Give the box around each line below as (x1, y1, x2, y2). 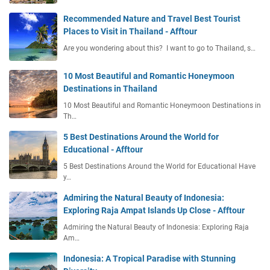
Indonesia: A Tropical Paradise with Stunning (63, 254, 236, 264)
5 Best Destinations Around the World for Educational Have (63, 162, 256, 171)
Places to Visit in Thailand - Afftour (63, 27, 197, 37)
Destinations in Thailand (63, 84, 157, 94)
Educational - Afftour (63, 145, 143, 155)
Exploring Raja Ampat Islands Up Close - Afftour (63, 206, 245, 216)
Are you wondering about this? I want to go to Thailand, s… (63, 44, 256, 53)
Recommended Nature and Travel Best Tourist (63, 14, 240, 24)
